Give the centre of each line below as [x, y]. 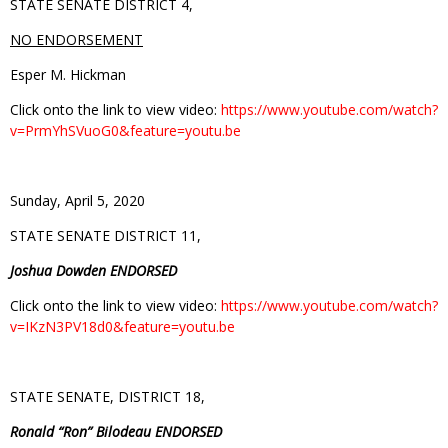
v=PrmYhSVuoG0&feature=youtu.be [125, 130]
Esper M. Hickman [68, 74]
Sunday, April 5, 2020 [77, 200]
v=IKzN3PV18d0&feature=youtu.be [122, 326]
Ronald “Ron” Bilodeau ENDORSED [116, 431]
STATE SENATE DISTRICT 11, [105, 235]
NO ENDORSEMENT [76, 39]
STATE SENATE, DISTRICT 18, [107, 396]
